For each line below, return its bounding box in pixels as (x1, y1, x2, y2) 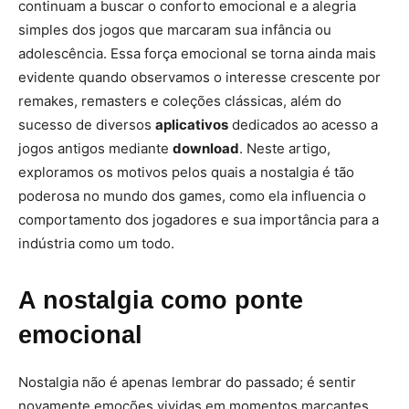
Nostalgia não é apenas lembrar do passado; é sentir (18, 373, 356, 391)
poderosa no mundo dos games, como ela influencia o (18, 187, 366, 204)
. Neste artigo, (239, 140, 330, 157)
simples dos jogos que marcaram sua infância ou (18, 21, 331, 38)
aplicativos (155, 116, 228, 133)
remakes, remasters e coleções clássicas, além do (18, 92, 341, 110)
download (173, 140, 239, 157)
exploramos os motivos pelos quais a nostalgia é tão (18, 163, 354, 181)
